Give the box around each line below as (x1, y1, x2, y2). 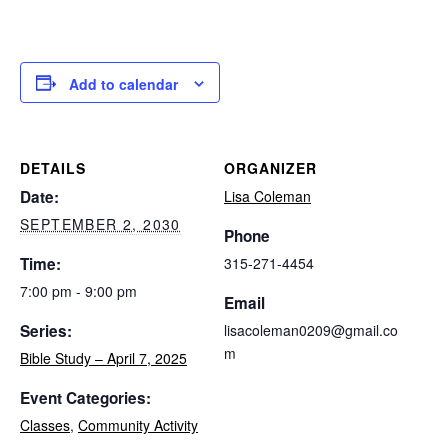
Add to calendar (69, 74, 178, 95)
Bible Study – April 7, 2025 (20, 348, 187, 369)
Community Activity (78, 415, 198, 436)
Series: (20, 320, 72, 343)
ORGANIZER (224, 158, 317, 179)
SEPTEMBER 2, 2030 (20, 214, 181, 235)
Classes (20, 415, 70, 436)
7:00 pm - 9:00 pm (20, 281, 137, 302)
